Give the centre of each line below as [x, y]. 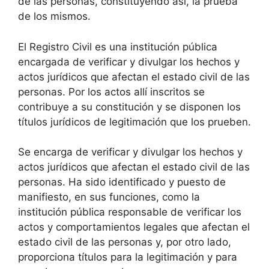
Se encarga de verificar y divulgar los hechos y [130, 152]
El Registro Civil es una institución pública [118, 47]
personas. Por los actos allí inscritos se [111, 92]
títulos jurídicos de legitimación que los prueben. [134, 122]
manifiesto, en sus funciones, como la [109, 197]
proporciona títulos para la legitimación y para [128, 257]
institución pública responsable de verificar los [130, 212]
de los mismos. [54, 17]
